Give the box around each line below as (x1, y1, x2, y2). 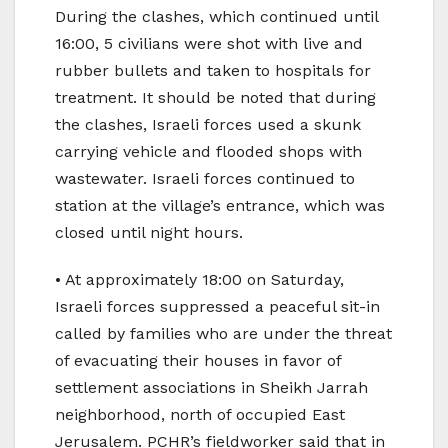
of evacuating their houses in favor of (55, 351, 341, 371)
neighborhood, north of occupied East (55, 405, 345, 425)
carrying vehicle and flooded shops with (55, 142, 362, 162)
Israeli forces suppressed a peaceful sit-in (55, 297, 380, 317)
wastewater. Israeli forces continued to (55, 169, 355, 189)
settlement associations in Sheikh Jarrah (55, 378, 368, 398)
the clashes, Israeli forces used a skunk (55, 115, 361, 135)
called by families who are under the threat (55, 324, 392, 344)
